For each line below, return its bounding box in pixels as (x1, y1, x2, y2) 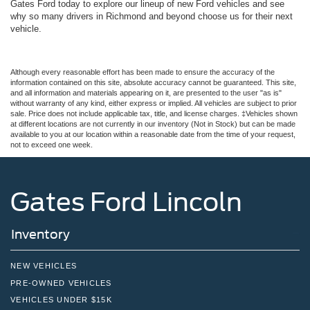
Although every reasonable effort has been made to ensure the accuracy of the (10, 67, 275, 76)
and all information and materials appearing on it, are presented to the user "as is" (10, 88, 282, 97)
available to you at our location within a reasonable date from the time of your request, (10, 129, 295, 138)
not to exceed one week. (10, 140, 93, 149)
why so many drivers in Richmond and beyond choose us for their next (10, 10, 293, 21)
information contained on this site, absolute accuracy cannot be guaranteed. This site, (10, 77, 296, 86)
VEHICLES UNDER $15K (10, 295, 112, 304)
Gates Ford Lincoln (10, 186, 242, 217)
